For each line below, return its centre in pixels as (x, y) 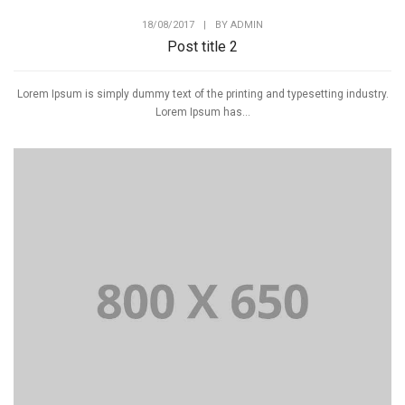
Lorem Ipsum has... (202, 112)
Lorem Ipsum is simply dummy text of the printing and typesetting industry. (202, 94)
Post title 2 (202, 46)
